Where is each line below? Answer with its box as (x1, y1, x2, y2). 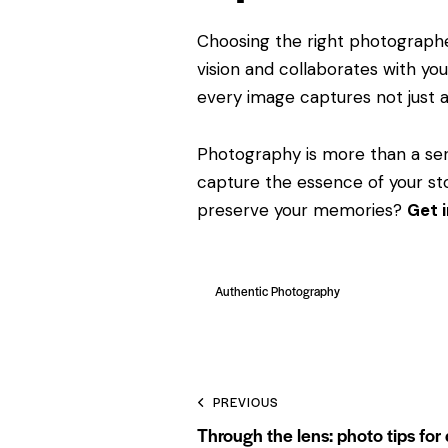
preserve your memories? (197, 199, 407, 222)
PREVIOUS (213, 392, 278, 411)
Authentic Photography (215, 282, 340, 300)
